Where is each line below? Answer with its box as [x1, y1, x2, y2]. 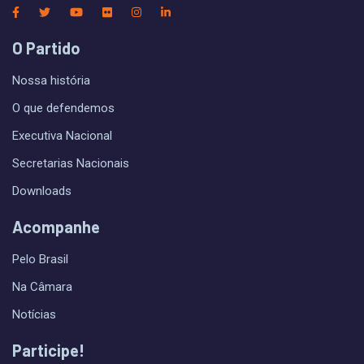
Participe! [12, 340, 84, 361]
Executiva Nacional [12, 128, 112, 144]
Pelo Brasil [12, 252, 68, 267]
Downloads [12, 184, 71, 199]
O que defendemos [12, 101, 115, 116]
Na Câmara [12, 279, 72, 295]
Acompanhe [12, 217, 100, 237]
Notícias [12, 307, 56, 323]
